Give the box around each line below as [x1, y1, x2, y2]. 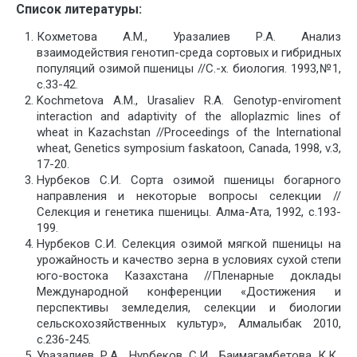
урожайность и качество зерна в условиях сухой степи [36, 253, 341, 267]
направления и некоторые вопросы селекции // [36, 189, 341, 203]
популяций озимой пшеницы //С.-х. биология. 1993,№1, [36, 61, 341, 76]
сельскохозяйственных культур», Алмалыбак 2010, [36, 316, 341, 331]
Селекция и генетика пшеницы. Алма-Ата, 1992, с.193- [36, 205, 341, 219]
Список [16, 2, 65, 17]
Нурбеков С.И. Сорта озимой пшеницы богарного [36, 173, 341, 187]
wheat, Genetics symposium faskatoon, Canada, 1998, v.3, [36, 141, 341, 155]
